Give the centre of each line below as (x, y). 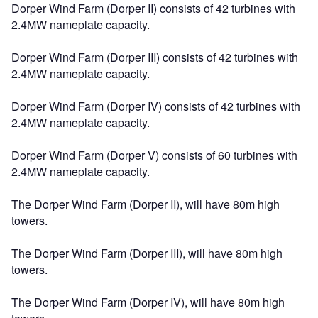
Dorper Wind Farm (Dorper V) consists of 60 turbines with (154, 155)
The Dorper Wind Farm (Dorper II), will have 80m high (146, 204)
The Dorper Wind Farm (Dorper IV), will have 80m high (148, 302)
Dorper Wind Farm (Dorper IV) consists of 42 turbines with (156, 106)
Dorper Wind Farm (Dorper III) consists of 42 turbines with (155, 57)
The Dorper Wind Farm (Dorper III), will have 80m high (147, 253)
